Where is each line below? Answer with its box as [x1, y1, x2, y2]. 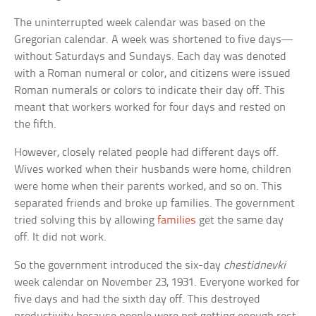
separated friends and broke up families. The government [14, 197, 296, 210]
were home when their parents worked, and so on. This [14, 181, 283, 193]
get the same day [196, 214, 284, 227]
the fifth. [14, 119, 57, 131]
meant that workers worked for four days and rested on [14, 102, 286, 114]
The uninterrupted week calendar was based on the [14, 17, 266, 30]
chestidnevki [224, 260, 286, 272]
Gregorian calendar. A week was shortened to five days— [14, 34, 293, 47]
